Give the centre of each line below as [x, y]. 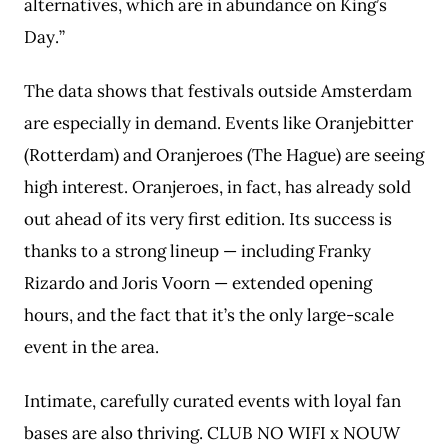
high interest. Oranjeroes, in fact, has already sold [217, 187]
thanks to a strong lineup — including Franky [197, 251]
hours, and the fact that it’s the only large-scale [209, 315]
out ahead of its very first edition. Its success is [208, 219]
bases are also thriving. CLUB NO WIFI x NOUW [212, 433]
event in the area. [91, 347]
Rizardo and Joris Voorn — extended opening [198, 283]
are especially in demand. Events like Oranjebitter [218, 123]
